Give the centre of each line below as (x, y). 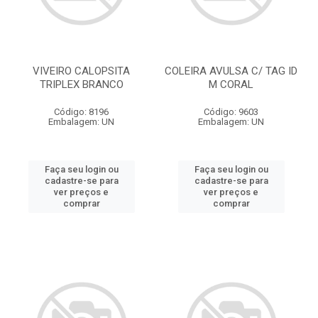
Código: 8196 (81, 112)
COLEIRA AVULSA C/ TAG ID (231, 71)
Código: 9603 (231, 112)
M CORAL (231, 84)
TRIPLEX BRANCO (81, 84)
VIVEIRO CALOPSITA (81, 71)
